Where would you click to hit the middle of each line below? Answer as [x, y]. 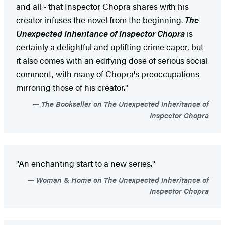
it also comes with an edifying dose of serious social [112, 61]
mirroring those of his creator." [72, 88]
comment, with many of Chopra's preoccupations [108, 74]
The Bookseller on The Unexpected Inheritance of [124, 104]
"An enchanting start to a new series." [86, 163]
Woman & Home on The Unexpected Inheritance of [122, 180]
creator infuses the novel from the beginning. [100, 20]
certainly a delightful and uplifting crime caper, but [110, 47]
